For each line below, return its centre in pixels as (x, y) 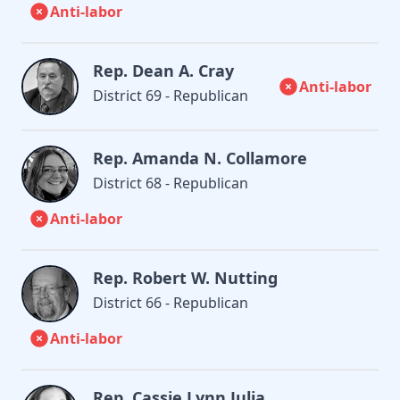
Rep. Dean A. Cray (163, 70)
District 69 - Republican (171, 95)
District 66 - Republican (171, 302)
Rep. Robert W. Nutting (185, 277)
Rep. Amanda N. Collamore (200, 158)
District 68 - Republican (171, 183)
